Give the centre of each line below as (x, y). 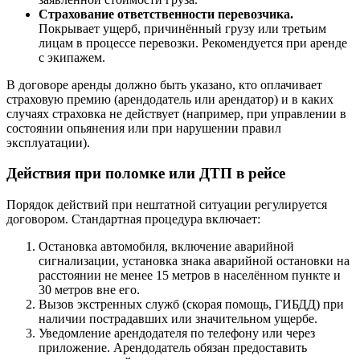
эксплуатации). (48, 142)
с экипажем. (72, 57)
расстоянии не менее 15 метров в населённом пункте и (190, 276)
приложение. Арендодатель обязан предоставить (173, 348)
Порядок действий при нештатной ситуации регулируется (167, 205)
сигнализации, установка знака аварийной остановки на (194, 261)
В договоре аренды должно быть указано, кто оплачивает (164, 84)
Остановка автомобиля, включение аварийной (166, 247)
